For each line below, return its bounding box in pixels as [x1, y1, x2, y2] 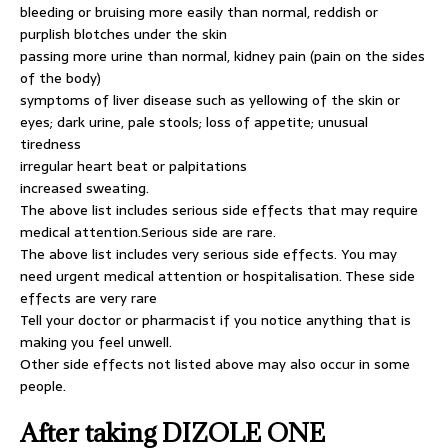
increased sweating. [20, 177, 149, 199]
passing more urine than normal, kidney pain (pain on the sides [20, 45, 425, 67]
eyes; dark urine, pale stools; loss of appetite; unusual [20, 111, 368, 133]
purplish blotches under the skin [20, 23, 227, 45]
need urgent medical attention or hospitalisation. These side [20, 265, 415, 287]
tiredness [20, 133, 81, 155]
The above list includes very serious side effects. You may [20, 243, 397, 265]
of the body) [20, 67, 101, 89]
